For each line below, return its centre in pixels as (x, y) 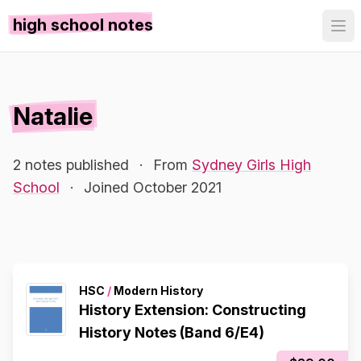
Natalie (53, 116)
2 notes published (71, 165)
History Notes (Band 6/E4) (172, 332)
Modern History (157, 290)
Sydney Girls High (251, 165)
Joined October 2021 (153, 187)
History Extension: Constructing (193, 310)
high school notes (83, 25)
